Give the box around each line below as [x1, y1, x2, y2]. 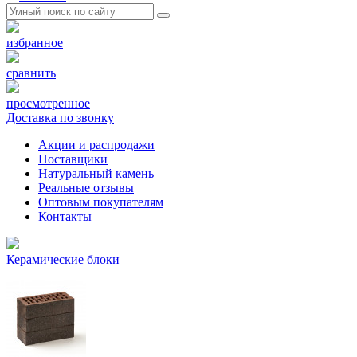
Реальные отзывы [38, 181, 134, 194]
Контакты [38, 210, 92, 223]
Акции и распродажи [38, 138, 155, 151]
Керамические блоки [6, 253, 120, 266]
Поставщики [38, 152, 108, 166]
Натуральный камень [38, 167, 154, 180]
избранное [6, 36, 63, 49]
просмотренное [6, 96, 90, 110]
